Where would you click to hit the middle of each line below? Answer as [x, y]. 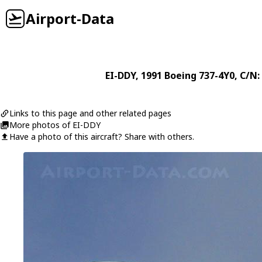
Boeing [180, 75]
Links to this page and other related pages [90, 113]
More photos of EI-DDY [55, 125]
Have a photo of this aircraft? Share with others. [102, 137]
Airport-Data [70, 18]
